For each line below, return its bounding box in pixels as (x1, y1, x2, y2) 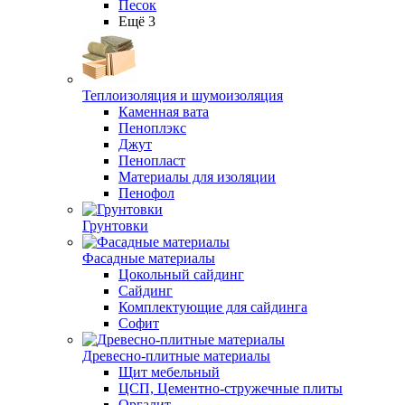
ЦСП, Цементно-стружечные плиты (118, 381, 343, 396)
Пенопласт (118, 153, 185, 168)
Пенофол (118, 185, 174, 201)
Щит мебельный (118, 364, 220, 380)
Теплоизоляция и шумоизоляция (82, 88, 283, 103)
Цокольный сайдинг (118, 267, 244, 282)
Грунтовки (82, 218, 148, 233)
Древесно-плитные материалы (82, 348, 270, 363)
